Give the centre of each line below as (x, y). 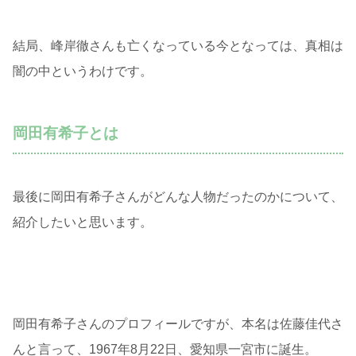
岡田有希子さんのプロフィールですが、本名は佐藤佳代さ (178, 324)
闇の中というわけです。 (83, 72)
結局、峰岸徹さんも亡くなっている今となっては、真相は (178, 46)
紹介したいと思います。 (83, 222)
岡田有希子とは (66, 133)
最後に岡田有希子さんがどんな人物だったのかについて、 (178, 197)
